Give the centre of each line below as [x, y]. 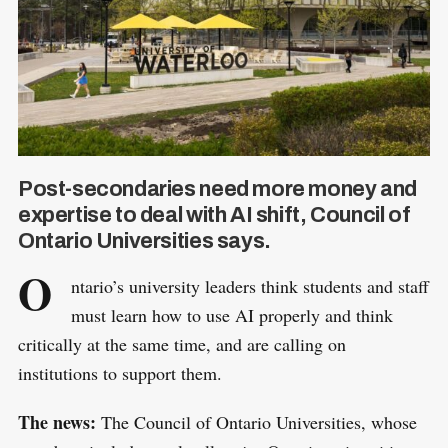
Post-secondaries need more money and [217, 188]
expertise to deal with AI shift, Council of [214, 214]
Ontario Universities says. [144, 240]
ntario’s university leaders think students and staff [249, 285]
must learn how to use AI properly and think [231, 314]
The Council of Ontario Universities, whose [258, 421]
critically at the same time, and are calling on [181, 343]
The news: [59, 421]
